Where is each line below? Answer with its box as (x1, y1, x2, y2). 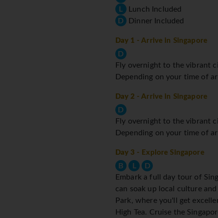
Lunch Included (127, 5, 182, 14)
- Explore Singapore (134, 149, 204, 157)
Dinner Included (127, 17, 184, 25)
